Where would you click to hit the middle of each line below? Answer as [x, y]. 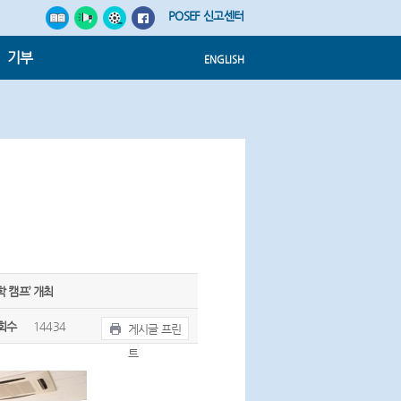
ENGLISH [224, 60]
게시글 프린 [154, 329]
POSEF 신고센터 [206, 16]
